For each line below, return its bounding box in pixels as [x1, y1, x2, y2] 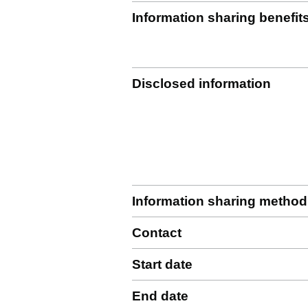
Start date [132, 257, 192, 272]
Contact [132, 225, 181, 240]
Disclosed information [132, 76, 271, 91]
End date [132, 289, 188, 303]
